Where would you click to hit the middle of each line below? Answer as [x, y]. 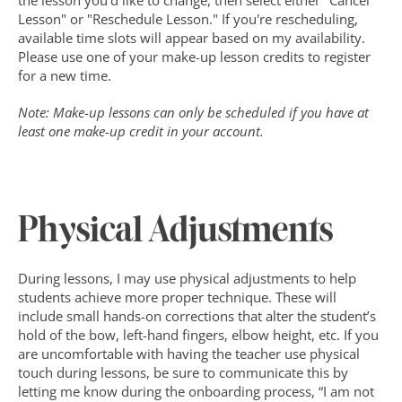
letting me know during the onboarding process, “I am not [196, 391]
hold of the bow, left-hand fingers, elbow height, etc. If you [198, 335]
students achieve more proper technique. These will [177, 297]
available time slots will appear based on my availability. [192, 38]
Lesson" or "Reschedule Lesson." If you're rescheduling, [188, 19]
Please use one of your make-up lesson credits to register [194, 57]
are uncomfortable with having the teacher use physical [189, 354]
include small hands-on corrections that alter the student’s [197, 316]
